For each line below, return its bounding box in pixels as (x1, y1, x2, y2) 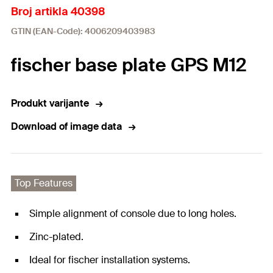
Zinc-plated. (29, 230, 83, 243)
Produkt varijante (11, 97, 89, 110)
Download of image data (11, 120, 122, 133)
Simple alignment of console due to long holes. (29, 207, 236, 220)
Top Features (15, 177, 73, 190)
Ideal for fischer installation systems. (29, 253, 190, 266)
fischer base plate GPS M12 (11, 53, 246, 77)
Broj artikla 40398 (11, 4, 105, 19)
